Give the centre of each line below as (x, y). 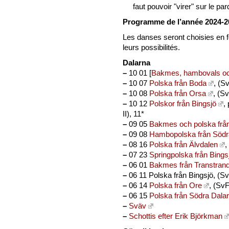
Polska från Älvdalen (184, 145)
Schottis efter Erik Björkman (176, 216)
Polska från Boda (178, 83)
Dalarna (136, 63)
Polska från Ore (176, 186)
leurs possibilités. (151, 48)
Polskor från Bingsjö (183, 104)
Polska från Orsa (178, 94)
